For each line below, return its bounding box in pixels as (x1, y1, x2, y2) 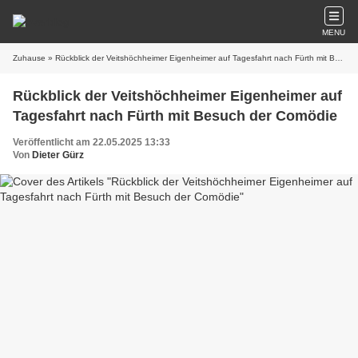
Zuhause (13, 54, 46, 62)
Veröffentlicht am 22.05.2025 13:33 (13, 137, 170, 148)
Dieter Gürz (32, 149, 84, 161)
